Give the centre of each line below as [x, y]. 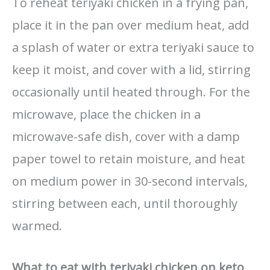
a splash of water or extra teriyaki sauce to [133, 48]
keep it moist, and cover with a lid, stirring [131, 70]
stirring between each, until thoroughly [125, 204]
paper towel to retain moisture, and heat [129, 159]
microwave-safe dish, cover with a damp [126, 137]
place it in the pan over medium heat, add [130, 25]
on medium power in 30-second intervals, [130, 181]
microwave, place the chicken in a [106, 115]
